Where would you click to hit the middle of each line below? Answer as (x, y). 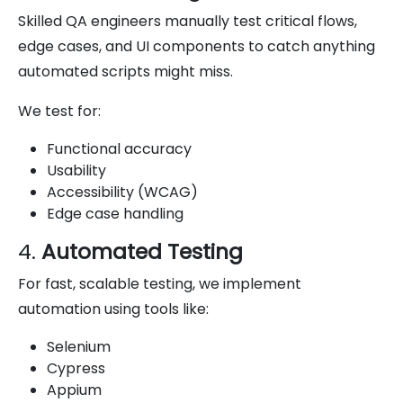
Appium (74, 390)
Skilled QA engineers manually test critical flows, (188, 21)
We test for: (59, 111)
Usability (76, 170)
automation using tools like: (113, 309)
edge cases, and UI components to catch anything (197, 46)
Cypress (76, 368)
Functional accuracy (119, 148)
